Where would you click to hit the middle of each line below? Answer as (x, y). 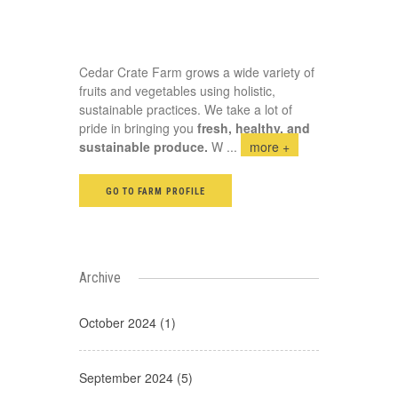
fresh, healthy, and (254, 127)
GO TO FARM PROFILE (155, 191)
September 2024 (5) (136, 377)
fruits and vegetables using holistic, (177, 90)
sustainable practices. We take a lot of (186, 109)
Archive (100, 277)
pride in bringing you (138, 127)
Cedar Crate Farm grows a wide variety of (197, 72)
